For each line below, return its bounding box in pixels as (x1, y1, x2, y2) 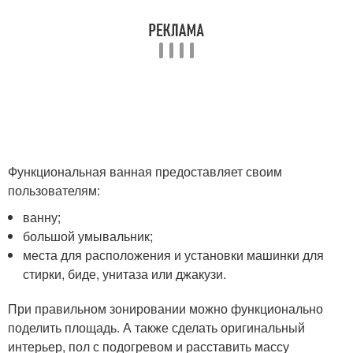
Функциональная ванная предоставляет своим (8, 162, 282, 180)
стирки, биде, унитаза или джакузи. (23, 264, 227, 283)
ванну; (23, 207, 61, 226)
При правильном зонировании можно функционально (8, 299, 323, 318)
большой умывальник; (23, 226, 154, 245)
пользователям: (8, 180, 100, 199)
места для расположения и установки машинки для (23, 245, 325, 264)
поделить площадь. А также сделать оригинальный (8, 318, 305, 336)
